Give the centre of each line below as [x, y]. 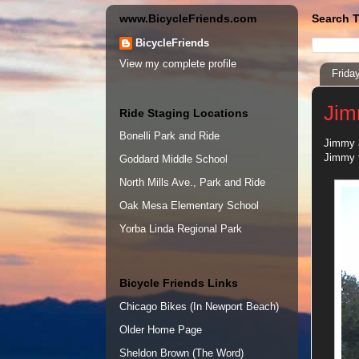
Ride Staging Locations [184, 113]
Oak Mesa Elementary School [189, 206]
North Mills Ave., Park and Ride [192, 183]
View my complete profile [178, 64]
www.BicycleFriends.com [188, 18]
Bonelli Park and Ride [169, 136]
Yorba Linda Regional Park [181, 229]
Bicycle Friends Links [179, 283]
